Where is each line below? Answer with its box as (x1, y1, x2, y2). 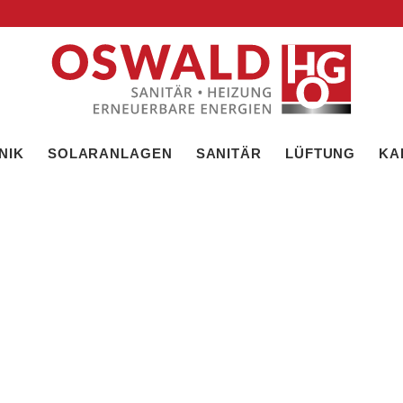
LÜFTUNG (284, 146, 356, 161)
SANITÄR (195, 146, 262, 161)
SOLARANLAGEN (47, 146, 173, 161)
